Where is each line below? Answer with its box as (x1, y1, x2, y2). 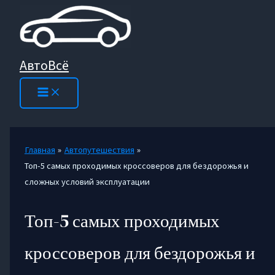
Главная (24, 144, 55, 155)
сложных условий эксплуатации (24, 176, 150, 187)
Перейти (4, 7, 39, 18)
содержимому (4, 39, 60, 50)
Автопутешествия (64, 144, 134, 155)
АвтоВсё (20, 56, 69, 74)
